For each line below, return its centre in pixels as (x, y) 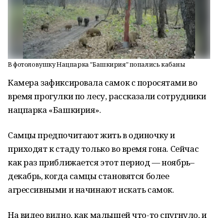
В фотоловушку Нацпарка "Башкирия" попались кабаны (97, 64)
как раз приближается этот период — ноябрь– (101, 162)
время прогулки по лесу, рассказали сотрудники (107, 96)
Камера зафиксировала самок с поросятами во (103, 82)
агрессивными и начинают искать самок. (91, 190)
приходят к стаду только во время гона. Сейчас (103, 149)
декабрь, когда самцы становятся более (89, 176)
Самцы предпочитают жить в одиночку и (91, 135)
